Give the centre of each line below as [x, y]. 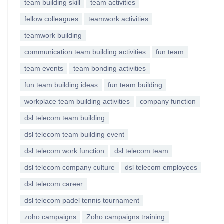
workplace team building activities [77, 101]
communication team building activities [85, 52]
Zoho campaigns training [126, 217]
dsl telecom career [54, 184]
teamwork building [53, 35]
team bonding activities [110, 68]
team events [44, 68]
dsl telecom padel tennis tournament [82, 200]
